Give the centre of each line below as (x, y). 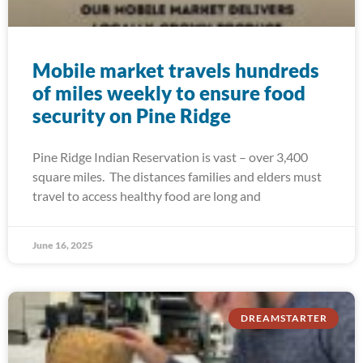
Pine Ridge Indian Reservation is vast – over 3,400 (170, 157)
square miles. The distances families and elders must (177, 176)
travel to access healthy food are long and (147, 196)
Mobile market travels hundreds (176, 70)
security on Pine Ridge (132, 115)
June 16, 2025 (63, 245)
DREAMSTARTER (284, 318)
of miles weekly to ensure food (169, 93)
